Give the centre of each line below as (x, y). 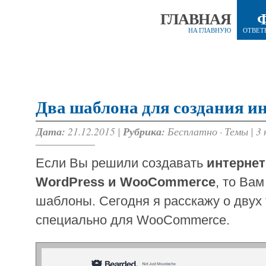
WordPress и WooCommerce (126, 182)
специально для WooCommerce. (133, 220)
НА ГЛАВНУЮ (210, 31)
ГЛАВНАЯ (196, 20)
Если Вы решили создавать (121, 163)
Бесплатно (192, 131)
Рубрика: (144, 132)
